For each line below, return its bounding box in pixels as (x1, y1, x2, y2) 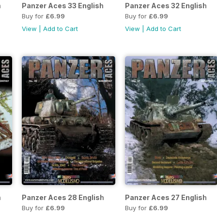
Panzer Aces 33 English (21, 1, 104, 10)
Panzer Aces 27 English (124, 193, 207, 202)
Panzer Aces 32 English (124, 1, 207, 10)
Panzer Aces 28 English (21, 193, 104, 202)
